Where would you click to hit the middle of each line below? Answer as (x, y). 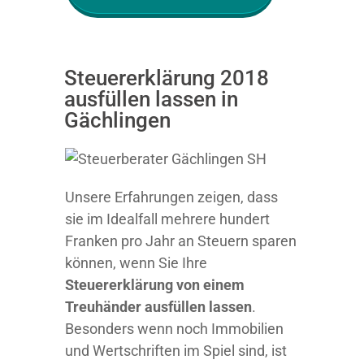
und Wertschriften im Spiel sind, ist (176, 351)
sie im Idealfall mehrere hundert (167, 219)
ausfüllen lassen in (151, 99)
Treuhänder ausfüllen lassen (158, 307)
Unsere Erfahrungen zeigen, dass (171, 197)
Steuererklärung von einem (155, 285)
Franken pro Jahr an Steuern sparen (181, 241)
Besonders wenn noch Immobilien (174, 329)
